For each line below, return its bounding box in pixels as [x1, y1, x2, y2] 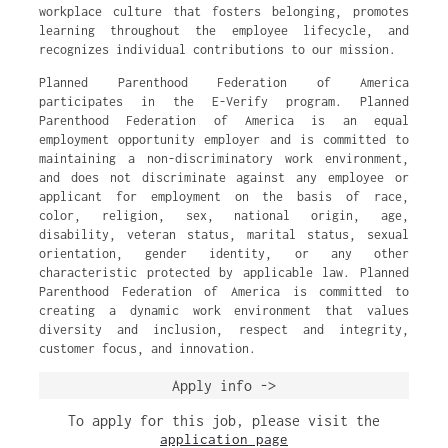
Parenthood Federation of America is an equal [39, 113, 409, 128]
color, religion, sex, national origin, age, [39, 208, 409, 223]
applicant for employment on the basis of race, [39, 189, 409, 204]
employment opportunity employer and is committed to [39, 132, 409, 147]
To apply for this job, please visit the [68, 412, 380, 429]
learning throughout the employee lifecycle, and [39, 23, 409, 38]
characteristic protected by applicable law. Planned [39, 265, 409, 280]
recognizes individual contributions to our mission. [39, 42, 396, 57]
